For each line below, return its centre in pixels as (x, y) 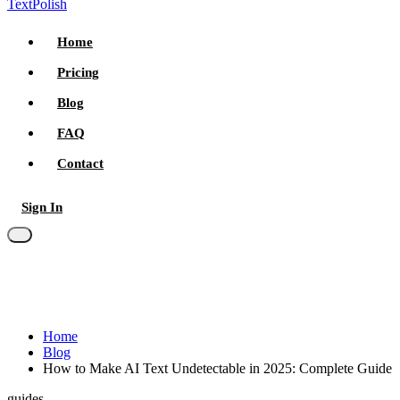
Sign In (42, 207)
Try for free (131, 207)
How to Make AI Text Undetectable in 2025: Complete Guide (217, 369)
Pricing (78, 72)
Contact (80, 163)
